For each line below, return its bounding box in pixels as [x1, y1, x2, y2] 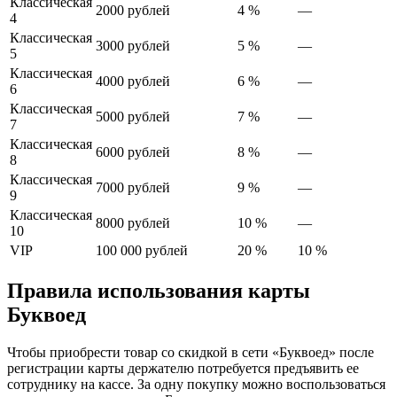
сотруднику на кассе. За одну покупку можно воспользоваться [7, 376, 385, 392]
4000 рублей [96, 73, 170, 89]
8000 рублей [96, 214, 170, 230]
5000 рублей [96, 108, 170, 124]
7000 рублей [96, 179, 170, 195]
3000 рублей [96, 37, 170, 53]
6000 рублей [96, 144, 170, 160]
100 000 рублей [96, 242, 188, 258]
